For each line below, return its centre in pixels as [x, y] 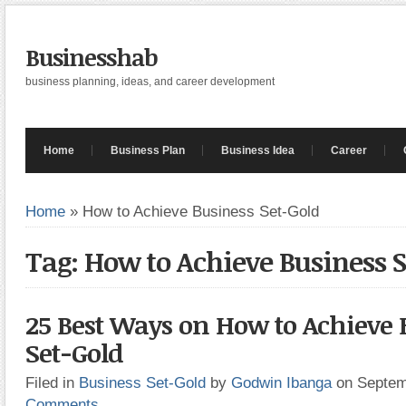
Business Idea [258, 150]
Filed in [52, 382]
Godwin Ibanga [281, 382]
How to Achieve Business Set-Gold [201, 211]
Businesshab [92, 57]
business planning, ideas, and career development [150, 82]
